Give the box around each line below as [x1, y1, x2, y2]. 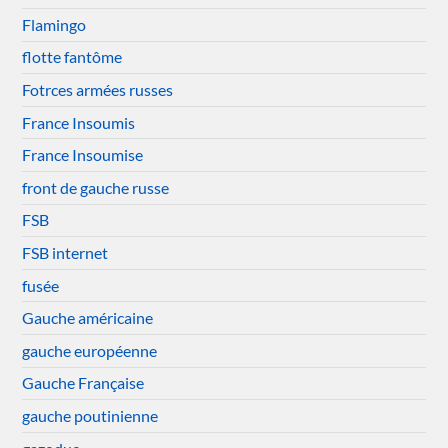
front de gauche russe [22, 177, 170, 197]
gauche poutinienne [22, 405, 159, 425]
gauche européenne [22, 340, 158, 360]
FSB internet [22, 243, 109, 263]
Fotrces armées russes [22, 80, 174, 100]
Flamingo [22, 14, 87, 34]
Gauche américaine [22, 308, 154, 328]
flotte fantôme [22, 47, 123, 67]
